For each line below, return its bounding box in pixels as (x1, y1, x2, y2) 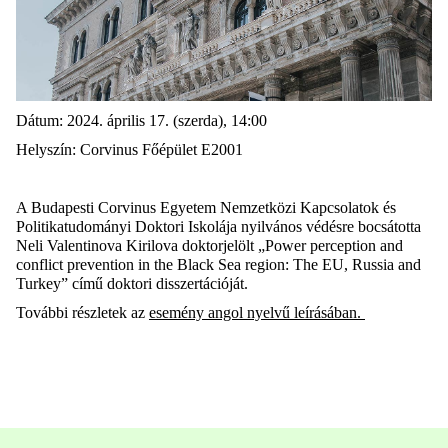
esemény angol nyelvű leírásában (149, 304, 357, 322)
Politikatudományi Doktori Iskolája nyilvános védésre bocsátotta (16, 218, 421, 236)
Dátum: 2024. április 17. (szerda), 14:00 (16, 112, 267, 130)
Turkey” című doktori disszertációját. (16, 275, 248, 293)
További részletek (16, 304, 131, 322)
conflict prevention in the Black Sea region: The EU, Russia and (16, 256, 421, 274)
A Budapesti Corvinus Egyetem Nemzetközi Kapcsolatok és (16, 199, 396, 217)
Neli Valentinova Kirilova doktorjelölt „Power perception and (16, 237, 403, 255)
